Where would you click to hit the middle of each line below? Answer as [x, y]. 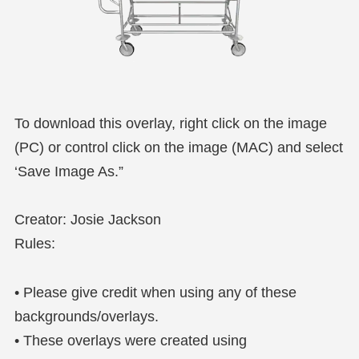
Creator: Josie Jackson [87, 220]
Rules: [34, 244]
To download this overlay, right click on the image [170, 123]
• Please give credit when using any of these [155, 292]
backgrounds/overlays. [86, 316]
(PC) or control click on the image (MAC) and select [178, 147]
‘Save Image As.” [69, 171]
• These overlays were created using [130, 340]
